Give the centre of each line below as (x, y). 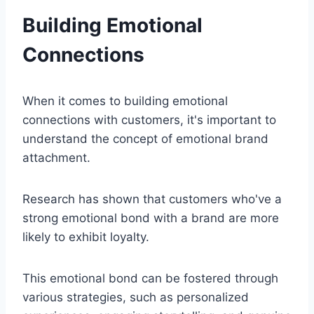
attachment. (56, 157)
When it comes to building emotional (125, 101)
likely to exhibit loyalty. (86, 237)
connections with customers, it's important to (149, 120)
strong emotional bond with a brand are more (151, 218)
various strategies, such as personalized (136, 297)
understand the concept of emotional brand (145, 138)
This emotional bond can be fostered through (150, 278)
